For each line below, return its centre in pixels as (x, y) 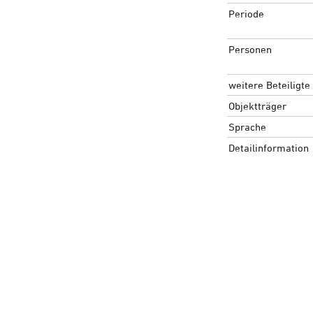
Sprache (247, 126)
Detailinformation (268, 147)
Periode (246, 13)
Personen (250, 49)
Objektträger (257, 105)
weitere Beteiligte (269, 85)
